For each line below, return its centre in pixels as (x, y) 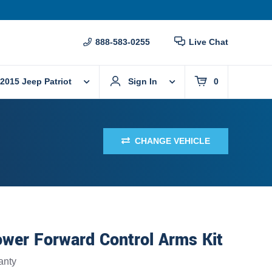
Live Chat (209, 42)
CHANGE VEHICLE (172, 141)
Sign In (143, 82)
